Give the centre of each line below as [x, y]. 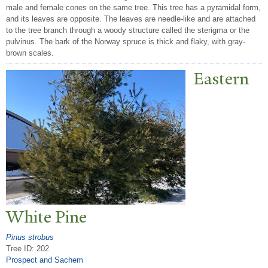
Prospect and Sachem [45, 260]
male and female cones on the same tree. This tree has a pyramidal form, [133, 8]
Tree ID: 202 [28, 248]
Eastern [221, 79]
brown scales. [30, 53]
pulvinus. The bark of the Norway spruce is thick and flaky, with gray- [126, 42]
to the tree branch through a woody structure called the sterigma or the [128, 31]
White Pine [46, 217]
